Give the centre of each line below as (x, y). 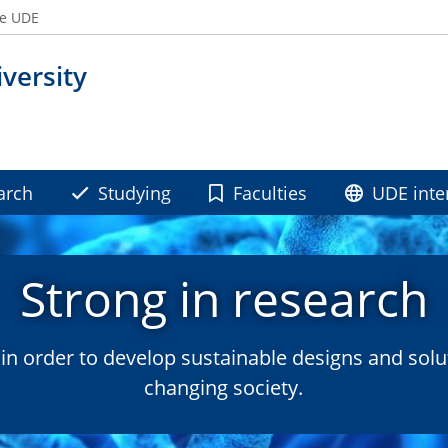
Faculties (269, 193)
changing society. (224, 388)
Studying (135, 193)
